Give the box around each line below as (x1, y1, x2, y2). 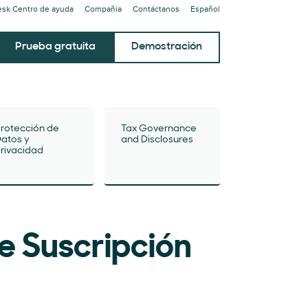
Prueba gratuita (15, 41, 96, 52)
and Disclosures (121, 135, 193, 145)
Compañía (85, 4, 122, 14)
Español (190, 4, 220, 14)
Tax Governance (121, 124, 197, 134)
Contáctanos (133, 4, 179, 14)
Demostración (131, 41, 202, 52)
